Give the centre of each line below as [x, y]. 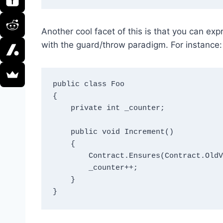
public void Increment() [61, 132]
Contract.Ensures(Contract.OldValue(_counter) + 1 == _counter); [70, 156]
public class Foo [88, 85]
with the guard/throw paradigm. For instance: [132, 45]
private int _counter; [61, 109]
